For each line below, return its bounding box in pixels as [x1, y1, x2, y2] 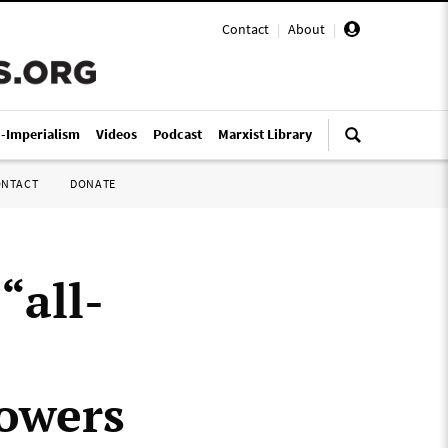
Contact [222, 20, 269, 38]
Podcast [153, 125, 202, 143]
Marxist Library [218, 125, 312, 143]
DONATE [70, 176, 116, 191]
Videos [96, 125, 137, 143]
